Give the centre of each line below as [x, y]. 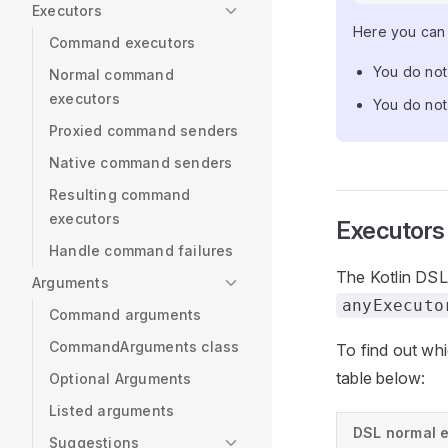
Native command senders [141, 162]
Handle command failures [141, 250]
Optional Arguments [120, 378]
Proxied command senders [144, 130]
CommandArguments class [144, 346]
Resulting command [120, 194]
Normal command [111, 74]
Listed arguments [112, 410]
